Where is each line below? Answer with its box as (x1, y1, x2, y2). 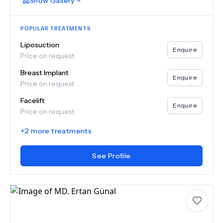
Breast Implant (20, 68, 69, 77)
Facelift (20, 96, 45, 105)
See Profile (92, 151, 131, 160)
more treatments (29, 126, 92, 135)
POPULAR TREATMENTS (20, 24, 91, 32)
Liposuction (20, 40, 59, 49)
